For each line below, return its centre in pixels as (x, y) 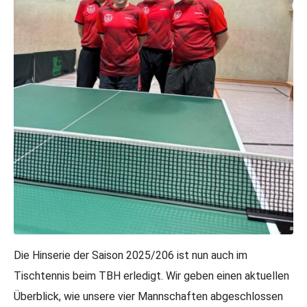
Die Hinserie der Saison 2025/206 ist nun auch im (131, 255)
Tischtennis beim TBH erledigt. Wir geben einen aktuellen (151, 276)
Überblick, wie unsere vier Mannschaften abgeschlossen (148, 296)
